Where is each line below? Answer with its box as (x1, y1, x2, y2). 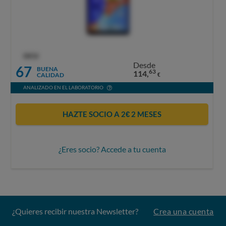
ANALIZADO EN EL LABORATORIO (23, 84, 103, 90)
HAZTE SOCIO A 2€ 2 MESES (63, 109, 161, 119)
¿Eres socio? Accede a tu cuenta (58, 144, 166, 154)
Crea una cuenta (153, 206, 214, 216)
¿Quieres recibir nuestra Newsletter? (12, 206, 139, 216)
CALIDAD (37, 71, 64, 79)
